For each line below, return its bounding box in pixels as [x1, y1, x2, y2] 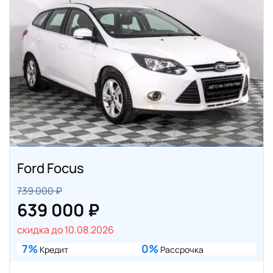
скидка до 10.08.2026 [17, 222, 115, 236]
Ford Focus [17, 158, 85, 177]
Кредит [38, 243, 69, 255]
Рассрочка [158, 243, 204, 255]
